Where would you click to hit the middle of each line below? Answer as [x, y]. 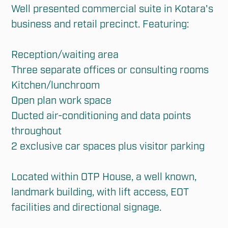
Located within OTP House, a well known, [104, 177]
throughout [37, 131]
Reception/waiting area [65, 55]
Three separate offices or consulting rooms [110, 70]
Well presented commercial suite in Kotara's [112, 9]
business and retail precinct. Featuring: [100, 24]
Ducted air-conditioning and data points [101, 116]
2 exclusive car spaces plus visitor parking [108, 146]
